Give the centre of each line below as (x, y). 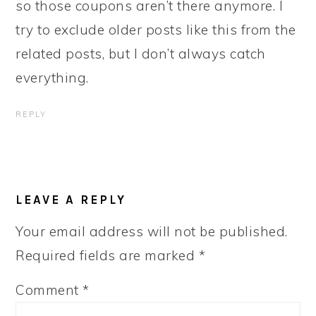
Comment (49, 290)
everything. (52, 78)
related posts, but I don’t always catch (141, 54)
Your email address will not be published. (152, 232)
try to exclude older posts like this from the (156, 30)
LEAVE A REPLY (71, 200)
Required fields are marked (107, 256)
